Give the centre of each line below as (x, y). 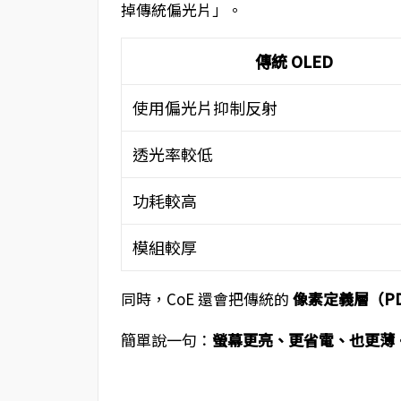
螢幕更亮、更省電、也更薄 (303, 340)
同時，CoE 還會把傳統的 (206, 299)
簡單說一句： (166, 340)
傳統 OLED (294, 61)
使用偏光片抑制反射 (205, 107)
